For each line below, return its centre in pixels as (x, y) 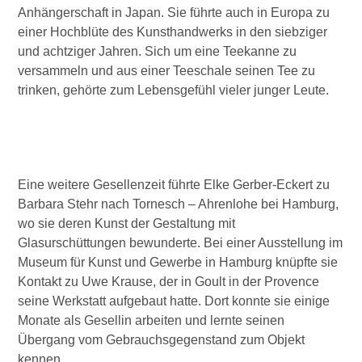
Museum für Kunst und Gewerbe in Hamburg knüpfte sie (178, 262)
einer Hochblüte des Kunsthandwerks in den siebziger (173, 32)
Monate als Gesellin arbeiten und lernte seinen (152, 320)
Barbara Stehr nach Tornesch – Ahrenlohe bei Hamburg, (179, 204)
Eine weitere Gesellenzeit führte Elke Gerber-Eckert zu (174, 185)
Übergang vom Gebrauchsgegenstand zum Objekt (162, 340)
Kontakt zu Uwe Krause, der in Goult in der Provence (169, 282)
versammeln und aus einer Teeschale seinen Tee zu (167, 71)
